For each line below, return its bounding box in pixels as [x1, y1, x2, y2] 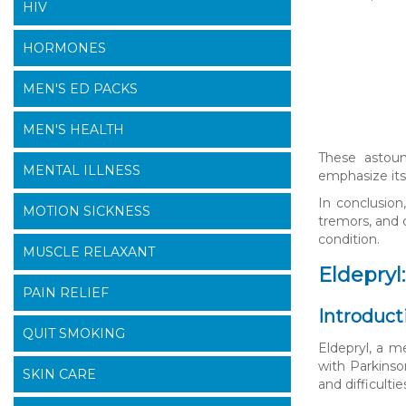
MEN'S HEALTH [23, 121, 124, 139]
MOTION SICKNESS [23, 203, 150, 220]
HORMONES [23, 40, 106, 57]
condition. [318, 231, 380, 248]
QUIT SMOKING [23, 325, 125, 343]
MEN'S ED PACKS [23, 81, 138, 98]
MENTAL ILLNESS [23, 162, 140, 179]
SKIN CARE [23, 366, 96, 383]
